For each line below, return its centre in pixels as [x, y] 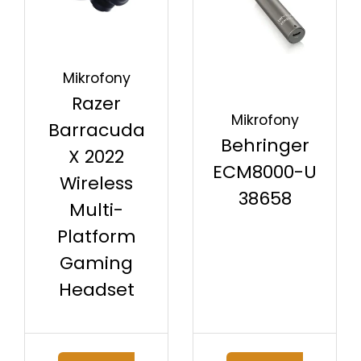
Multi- [96, 210]
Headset [96, 290]
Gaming [96, 263]
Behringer [265, 145]
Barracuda [96, 131]
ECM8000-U [265, 172]
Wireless [96, 184]
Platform [96, 237]
